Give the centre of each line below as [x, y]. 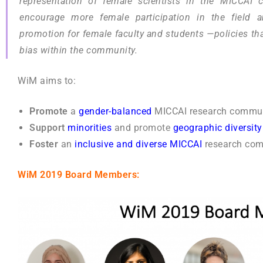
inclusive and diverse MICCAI [138, 144]
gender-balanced [117, 112]
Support [47, 128]
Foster [44, 144]
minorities [88, 128]
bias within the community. [78, 50]
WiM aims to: [47, 81]
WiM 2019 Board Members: [79, 175]
